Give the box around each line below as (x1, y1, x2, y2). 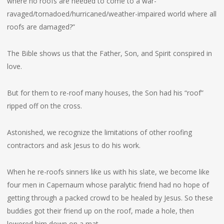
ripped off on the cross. (6, 101, 82, 110)
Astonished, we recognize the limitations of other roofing (6, 127, 192, 137)
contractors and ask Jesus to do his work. (6, 140, 140, 150)
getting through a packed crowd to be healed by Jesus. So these (6, 193, 213, 202)
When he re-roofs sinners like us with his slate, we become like (6, 167, 209, 176)
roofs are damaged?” (6, 22, 75, 31)
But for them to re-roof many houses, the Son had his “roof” (6, 88, 203, 97)
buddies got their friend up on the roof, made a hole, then (6, 206, 194, 215)
